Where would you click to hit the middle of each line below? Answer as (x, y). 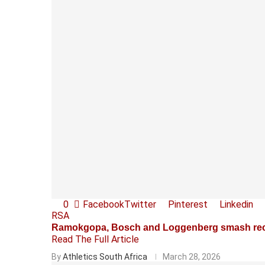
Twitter (140, 204)
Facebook (104, 204)
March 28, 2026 (192, 256)
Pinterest (188, 204)
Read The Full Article (95, 239)
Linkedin (236, 204)
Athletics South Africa (105, 256)
